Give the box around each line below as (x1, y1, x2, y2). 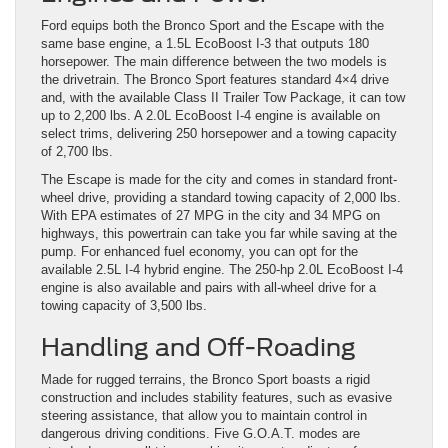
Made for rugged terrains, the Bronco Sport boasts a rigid (41, 372, 370, 388)
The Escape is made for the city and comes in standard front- (41, 172, 397, 188)
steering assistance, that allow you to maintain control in (41, 408, 367, 424)
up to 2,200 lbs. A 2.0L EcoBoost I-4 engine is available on (41, 108, 380, 124)
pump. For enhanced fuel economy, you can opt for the (41, 244, 358, 260)
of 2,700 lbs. (41, 144, 113, 160)
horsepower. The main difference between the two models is (41, 54, 387, 70)
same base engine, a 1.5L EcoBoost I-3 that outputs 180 (41, 36, 369, 52)
